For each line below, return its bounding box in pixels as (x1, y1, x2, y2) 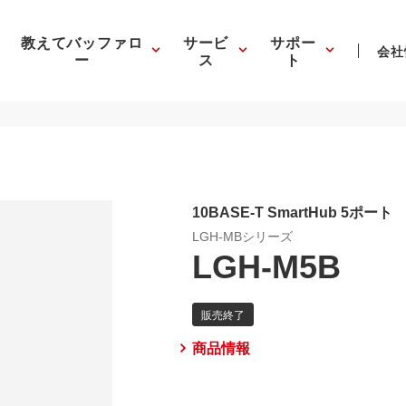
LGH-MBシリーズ (192, 227, 294, 245)
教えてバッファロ (20, 30, 143, 53)
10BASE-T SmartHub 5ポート (192, 200, 393, 222)
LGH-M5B (192, 240, 342, 289)
